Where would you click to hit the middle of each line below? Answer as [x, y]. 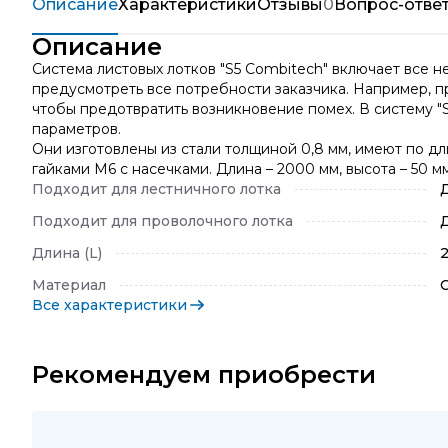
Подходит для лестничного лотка [156, 189]
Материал [69, 285]
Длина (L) [67, 253]
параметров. [76, 129]
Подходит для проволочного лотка [162, 221]
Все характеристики [109, 305]
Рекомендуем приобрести [204, 374]
